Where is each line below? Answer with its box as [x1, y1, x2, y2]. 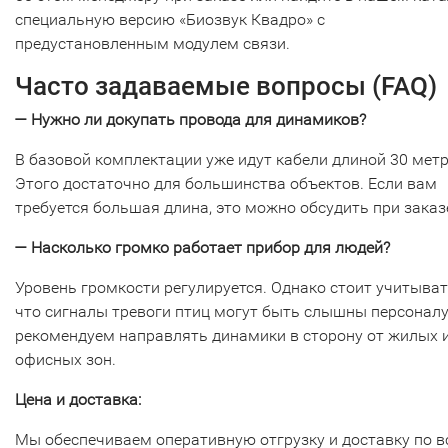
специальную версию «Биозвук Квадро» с [15, 10, 325, 29]
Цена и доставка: [15, 390, 141, 409]
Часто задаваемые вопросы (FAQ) [15, 71, 437, 101]
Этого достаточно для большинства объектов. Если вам [15, 174, 437, 193]
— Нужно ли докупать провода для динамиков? [15, 110, 366, 129]
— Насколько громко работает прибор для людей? [15, 238, 390, 257]
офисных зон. [15, 350, 116, 369]
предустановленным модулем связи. [15, 34, 290, 53]
